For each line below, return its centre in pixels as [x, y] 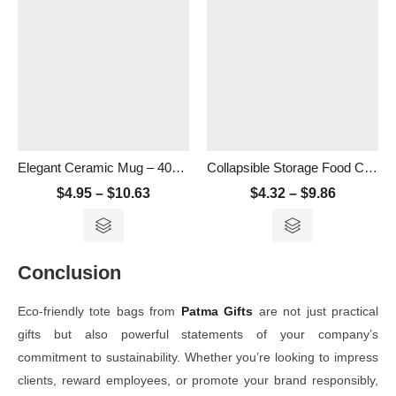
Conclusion [69, 272]
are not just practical [319, 311]
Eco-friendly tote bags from [99, 311]
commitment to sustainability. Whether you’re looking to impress [198, 357]
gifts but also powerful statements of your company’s [198, 334]
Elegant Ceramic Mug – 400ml [178, 167]
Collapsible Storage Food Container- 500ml [371, 167]
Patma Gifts [217, 311]
